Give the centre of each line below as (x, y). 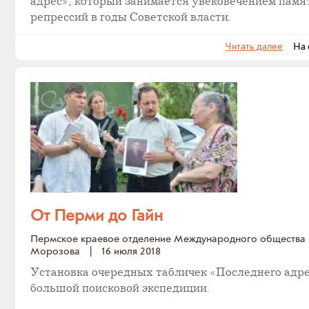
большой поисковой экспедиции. (120, 289)
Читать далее (254, 47)
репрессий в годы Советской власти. (130, 18)
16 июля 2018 (131, 251)
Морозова (55, 251)
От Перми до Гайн (97, 216)
